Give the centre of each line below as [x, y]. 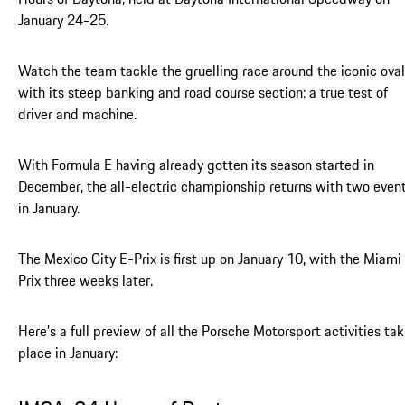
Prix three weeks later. [85, 280]
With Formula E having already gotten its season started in [196, 164]
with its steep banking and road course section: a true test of [203, 92]
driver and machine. [77, 113]
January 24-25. [63, 19]
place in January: [68, 352]
